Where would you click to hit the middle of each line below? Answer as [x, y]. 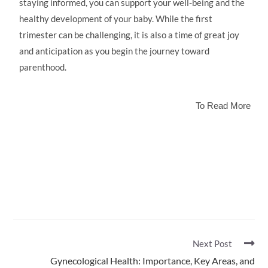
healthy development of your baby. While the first [116, 19]
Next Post [212, 243]
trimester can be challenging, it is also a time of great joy [130, 35]
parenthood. [43, 67]
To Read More [223, 106]
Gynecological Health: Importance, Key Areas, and [152, 261]
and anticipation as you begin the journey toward [115, 51]
